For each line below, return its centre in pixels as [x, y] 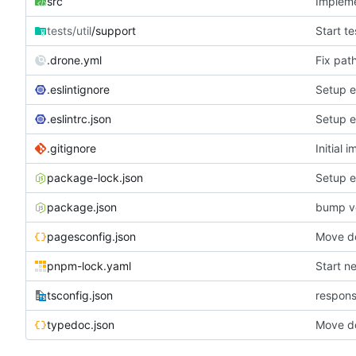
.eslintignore [78, 90]
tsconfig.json [80, 296]
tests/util [69, 31]
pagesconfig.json [91, 237]
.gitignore [72, 149]
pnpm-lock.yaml [89, 266]
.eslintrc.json [79, 119]
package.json [82, 207]
